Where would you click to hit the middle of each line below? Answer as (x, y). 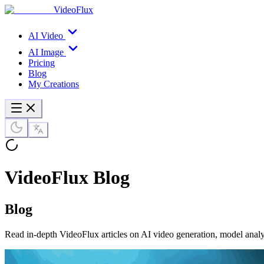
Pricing (42, 63)
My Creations (54, 84)
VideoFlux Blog (67, 178)
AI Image (46, 52)
